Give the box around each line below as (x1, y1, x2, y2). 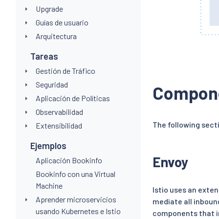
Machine (35, 180, 63, 190)
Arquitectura (35, 31, 77, 41)
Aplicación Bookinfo (35, 155, 102, 165)
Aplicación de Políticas (35, 93, 110, 103)
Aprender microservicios (35, 194, 116, 204)
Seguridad (35, 79, 68, 89)
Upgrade (35, 3, 63, 13)
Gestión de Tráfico (35, 66, 95, 75)
